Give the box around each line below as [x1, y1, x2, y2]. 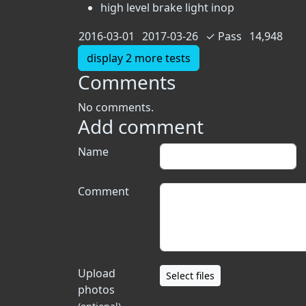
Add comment [78, 113, 204, 139]
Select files [166, 269, 214, 282]
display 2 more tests [87, 51, 191, 66]
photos [78, 282, 115, 297]
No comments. [78, 100, 154, 115]
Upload [78, 266, 115, 281]
